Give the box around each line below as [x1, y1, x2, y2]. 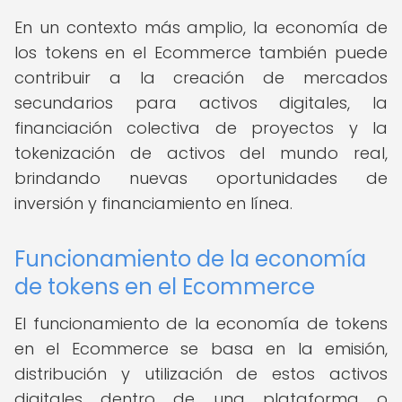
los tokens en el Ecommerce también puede [14, 41, 388, 64]
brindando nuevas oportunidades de [14, 167, 388, 189]
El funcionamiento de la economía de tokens [14, 312, 388, 335]
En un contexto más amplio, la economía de [14, 16, 388, 39]
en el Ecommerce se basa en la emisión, [14, 337, 388, 360]
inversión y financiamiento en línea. [14, 192, 293, 214]
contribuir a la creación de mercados [14, 66, 388, 89]
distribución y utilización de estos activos [14, 363, 388, 385]
